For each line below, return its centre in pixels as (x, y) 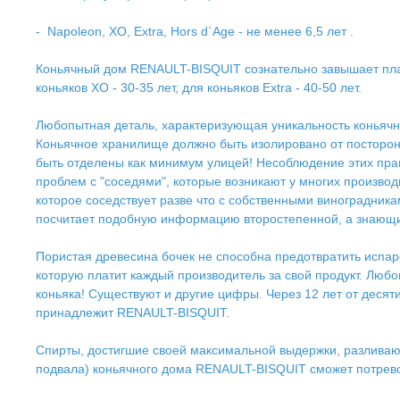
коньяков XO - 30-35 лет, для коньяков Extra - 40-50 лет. (199, 87)
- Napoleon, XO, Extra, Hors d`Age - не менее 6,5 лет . (195, 31)
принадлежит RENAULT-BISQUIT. (133, 312)
